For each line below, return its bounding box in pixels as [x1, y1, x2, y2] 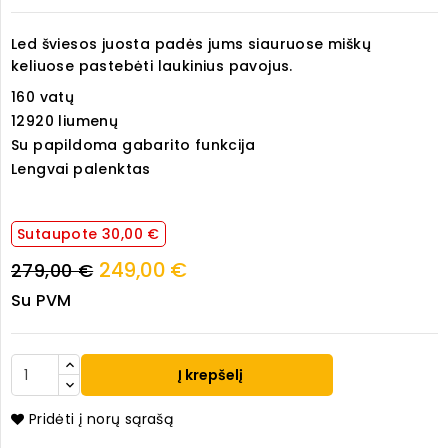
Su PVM [11, 289, 72, 313]
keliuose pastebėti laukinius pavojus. [11, 56, 293, 77]
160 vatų [11, 87, 75, 108]
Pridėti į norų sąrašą [28, 409, 174, 430]
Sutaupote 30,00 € [17, 224, 160, 245]
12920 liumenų [11, 111, 119, 132]
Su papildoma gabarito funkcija [11, 135, 255, 156]
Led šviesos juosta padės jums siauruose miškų [11, 34, 371, 55]
